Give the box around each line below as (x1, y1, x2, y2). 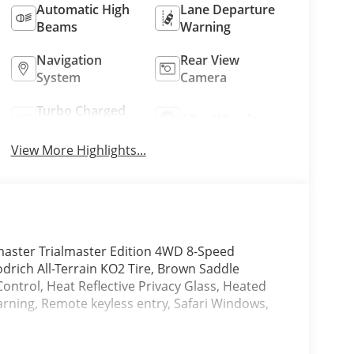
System (36, 68, 81, 86)
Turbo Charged (36, 101, 126, 119)
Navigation (36, 51, 102, 69)
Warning (180, 17, 232, 36)
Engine (36, 119, 77, 137)
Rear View (180, 51, 240, 69)
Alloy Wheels (180, 110, 258, 128)
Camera (180, 68, 228, 86)
